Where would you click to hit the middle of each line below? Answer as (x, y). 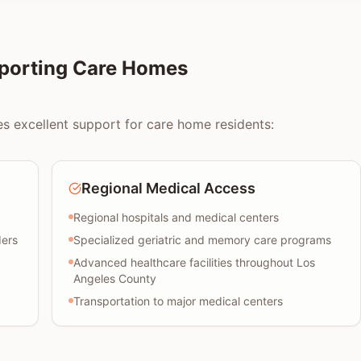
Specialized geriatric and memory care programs (202, 240)
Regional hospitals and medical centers (176, 217)
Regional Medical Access (168, 188)
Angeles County (115, 278)
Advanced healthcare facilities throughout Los (194, 262)
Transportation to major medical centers (178, 301)
